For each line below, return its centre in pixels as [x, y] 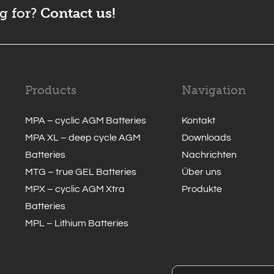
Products [50, 90]
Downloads [207, 138]
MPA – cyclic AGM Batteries [85, 120]
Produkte [202, 189]
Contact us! [78, 13]
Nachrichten [209, 155]
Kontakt [199, 120]
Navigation [214, 90]
